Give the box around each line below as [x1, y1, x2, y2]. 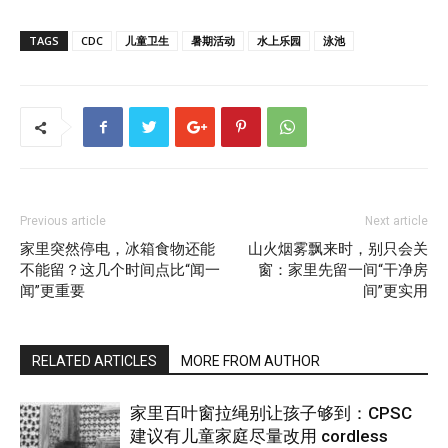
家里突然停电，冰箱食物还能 [20, 239, 215, 258]
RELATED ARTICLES [32, 352, 157, 369]
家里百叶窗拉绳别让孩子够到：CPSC [130, 402, 412, 423]
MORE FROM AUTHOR [181, 352, 320, 369]
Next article [365, 213, 428, 228]
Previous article [20, 213, 106, 228]
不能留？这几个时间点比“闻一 [20, 260, 220, 279]
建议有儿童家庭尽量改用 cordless [130, 425, 388, 446]
